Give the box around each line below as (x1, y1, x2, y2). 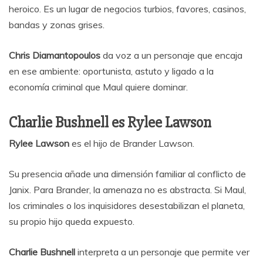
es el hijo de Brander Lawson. (69, 137, 194, 150)
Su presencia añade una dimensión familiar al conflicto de (9, 168, 246, 180)
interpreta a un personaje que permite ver (75, 246, 249, 258)
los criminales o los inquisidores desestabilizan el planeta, (9, 200, 245, 212)
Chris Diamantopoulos (9, 49, 100, 62)
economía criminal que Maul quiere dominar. (9, 81, 188, 93)
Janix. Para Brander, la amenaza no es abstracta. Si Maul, (9, 184, 246, 196)
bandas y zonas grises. (9, 19, 104, 31)
